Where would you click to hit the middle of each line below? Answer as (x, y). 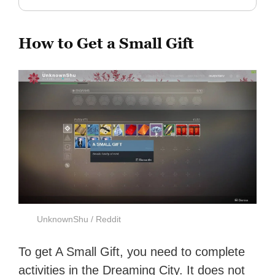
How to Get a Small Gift (107, 44)
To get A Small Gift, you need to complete (132, 252)
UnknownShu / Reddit (79, 219)
